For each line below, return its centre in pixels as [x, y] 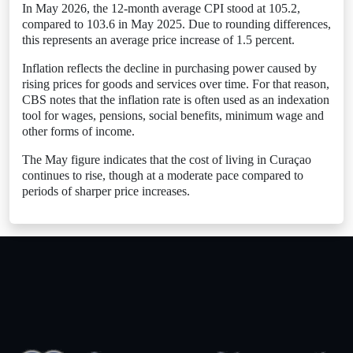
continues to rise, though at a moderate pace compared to [163, 175]
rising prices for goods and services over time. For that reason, [176, 84]
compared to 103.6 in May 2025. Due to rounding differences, [176, 24]
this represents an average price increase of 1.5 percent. [158, 40]
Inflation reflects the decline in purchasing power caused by [169, 68]
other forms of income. [78, 131]
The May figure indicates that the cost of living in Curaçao [167, 160]
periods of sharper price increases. [106, 191]
